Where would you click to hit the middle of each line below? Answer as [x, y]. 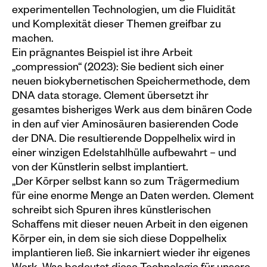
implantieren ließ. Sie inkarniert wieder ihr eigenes [131, 254]
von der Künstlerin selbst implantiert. [100, 169]
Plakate [53, 20]
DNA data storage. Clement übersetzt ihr [110, 97]
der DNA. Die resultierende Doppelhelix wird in [124, 140]
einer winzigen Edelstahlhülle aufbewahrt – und [124, 154]
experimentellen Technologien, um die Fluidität [124, 11]
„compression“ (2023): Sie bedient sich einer [118, 69]
